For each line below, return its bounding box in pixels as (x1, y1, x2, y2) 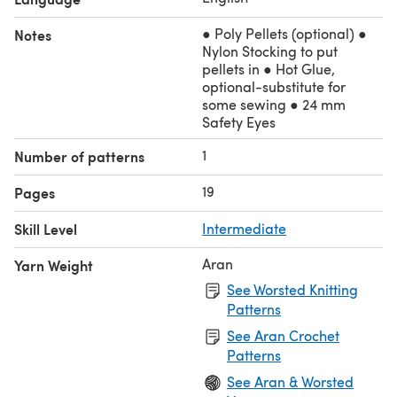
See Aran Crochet (227, 325, 339, 345)
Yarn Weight (14, 254, 93, 276)
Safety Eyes (202, 112, 276, 131)
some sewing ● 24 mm (202, 94, 346, 113)
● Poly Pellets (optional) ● (202, 23, 367, 43)
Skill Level (14, 218, 77, 239)
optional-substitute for (202, 76, 346, 96)
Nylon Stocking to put (202, 41, 338, 60)
